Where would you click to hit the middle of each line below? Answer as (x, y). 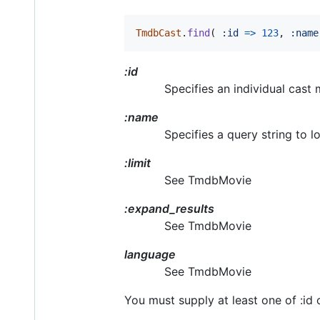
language (150, 255)
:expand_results (169, 209)
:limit (137, 163)
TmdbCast (159, 33)
